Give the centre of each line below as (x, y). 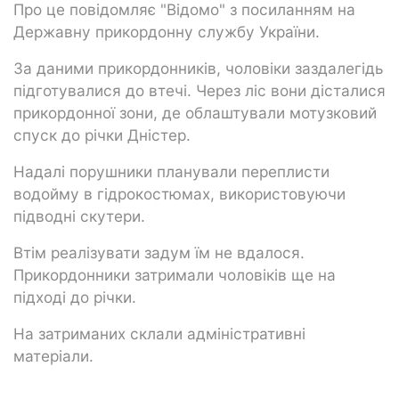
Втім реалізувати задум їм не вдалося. (159, 252)
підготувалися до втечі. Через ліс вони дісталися (199, 90)
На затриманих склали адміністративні (159, 333)
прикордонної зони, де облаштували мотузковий (195, 112)
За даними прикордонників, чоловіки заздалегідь (198, 68)
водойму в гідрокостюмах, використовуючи (179, 193)
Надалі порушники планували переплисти (171, 171)
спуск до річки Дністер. (102, 134)
